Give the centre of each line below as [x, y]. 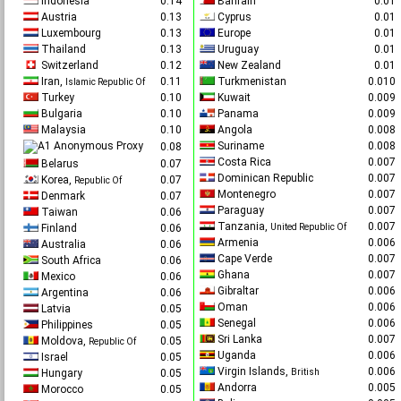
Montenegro [245, 194]
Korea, [56, 180]
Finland [57, 228]
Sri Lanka [238, 339]
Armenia [236, 243]
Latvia [54, 309]
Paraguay [239, 210]
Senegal [235, 323]
